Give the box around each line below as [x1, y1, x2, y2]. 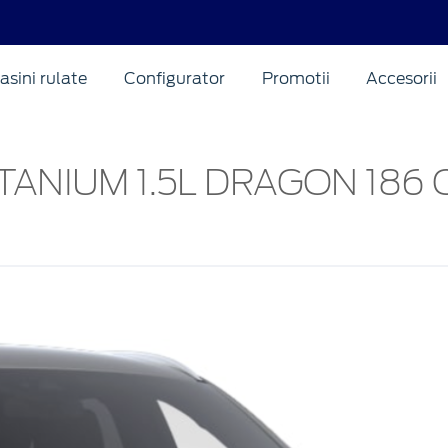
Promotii [261, 68, 330, 88]
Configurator [123, 68, 225, 88]
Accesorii [366, 68, 438, 88]
